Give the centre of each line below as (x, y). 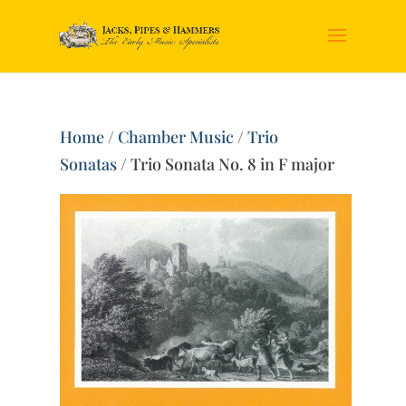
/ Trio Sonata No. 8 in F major (226, 164)
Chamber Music (176, 137)
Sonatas (89, 164)
